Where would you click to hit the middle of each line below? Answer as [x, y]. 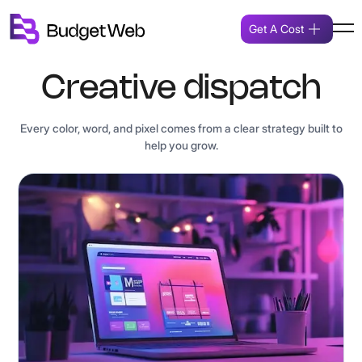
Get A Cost [276, 29]
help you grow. [181, 145]
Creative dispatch [181, 89]
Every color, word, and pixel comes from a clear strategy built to [181, 128]
